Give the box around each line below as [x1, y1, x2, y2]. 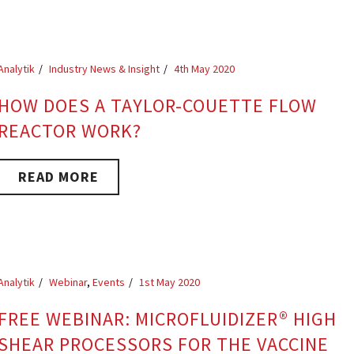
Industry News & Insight [49, 62, 160, 76]
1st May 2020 [139, 275, 201, 289]
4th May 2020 [174, 62, 235, 76]
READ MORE [18, 168, 100, 186]
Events [92, 275, 126, 289]
